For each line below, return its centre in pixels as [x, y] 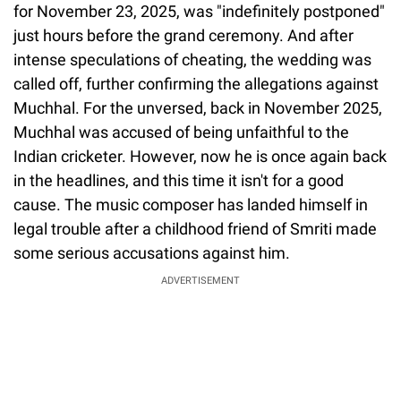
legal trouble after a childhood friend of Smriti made [195, 228]
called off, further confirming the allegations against [196, 83]
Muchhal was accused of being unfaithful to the [181, 132]
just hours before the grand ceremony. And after [183, 35]
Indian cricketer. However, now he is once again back [200, 156]
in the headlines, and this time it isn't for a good [179, 180]
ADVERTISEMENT [200, 280]
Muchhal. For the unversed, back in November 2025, [198, 107]
